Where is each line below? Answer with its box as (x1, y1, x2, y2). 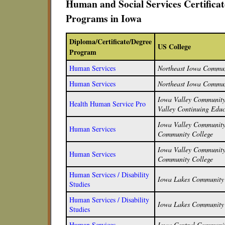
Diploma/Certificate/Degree (69, 36, 152, 47)
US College (158, 41, 191, 52)
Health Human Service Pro (69, 99, 146, 108)
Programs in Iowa (66, 11, 142, 26)
